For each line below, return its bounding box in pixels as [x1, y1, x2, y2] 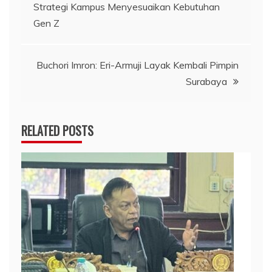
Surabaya [186, 75, 227, 87]
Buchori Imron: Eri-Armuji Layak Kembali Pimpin [36, 58, 239, 71]
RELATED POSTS [21, 121, 93, 140]
